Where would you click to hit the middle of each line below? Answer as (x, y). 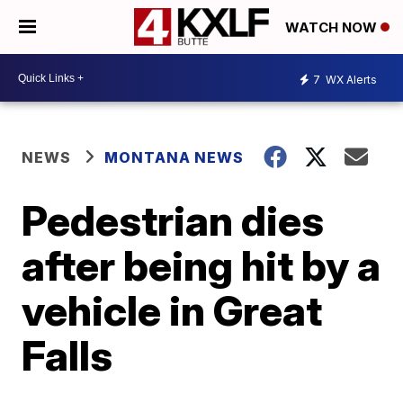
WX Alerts (350, 79)
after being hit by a (201, 265)
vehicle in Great (172, 310)
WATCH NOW (333, 28)
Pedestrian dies (173, 220)
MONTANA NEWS (175, 157)
